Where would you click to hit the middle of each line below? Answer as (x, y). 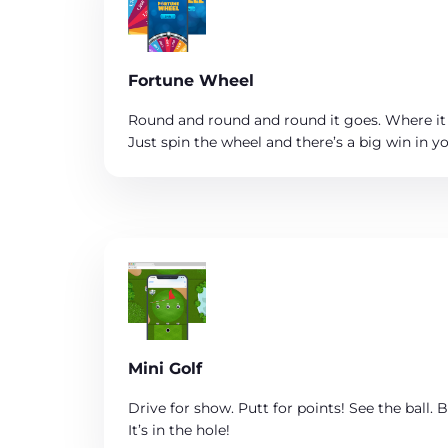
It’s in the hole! (179, 430)
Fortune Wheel (191, 80)
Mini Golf (165, 369)
